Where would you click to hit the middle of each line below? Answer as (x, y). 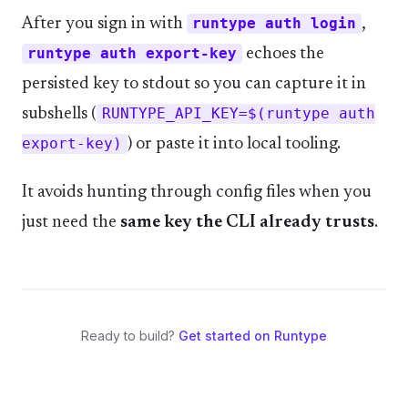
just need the (71, 223)
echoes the (283, 54)
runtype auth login (274, 24)
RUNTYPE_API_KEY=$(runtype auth (239, 114)
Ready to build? (128, 336)
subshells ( (59, 114)
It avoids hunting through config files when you (197, 193)
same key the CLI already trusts (247, 223)
